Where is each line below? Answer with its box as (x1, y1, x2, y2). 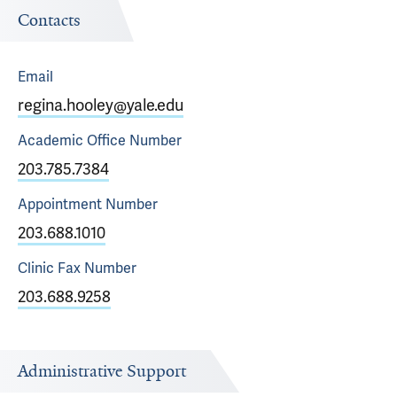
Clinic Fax (18, 259, 81, 277)
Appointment (18, 195, 102, 214)
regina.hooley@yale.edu (18, 95, 183, 115)
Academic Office (18, 131, 126, 150)
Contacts (18, 10, 81, 31)
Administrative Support (18, 361, 186, 382)
